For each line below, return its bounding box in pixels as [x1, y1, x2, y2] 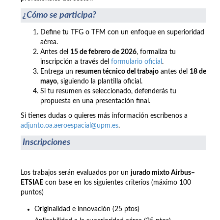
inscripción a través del [40, 58, 111, 65]
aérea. [40, 38, 58, 46]
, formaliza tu [137, 48, 176, 55]
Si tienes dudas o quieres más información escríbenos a [21, 112, 188, 119]
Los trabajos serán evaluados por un [21, 169, 131, 176]
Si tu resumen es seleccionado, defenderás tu [40, 87, 176, 95]
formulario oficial [111, 58, 162, 65]
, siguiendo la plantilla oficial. [57, 78, 142, 85]
